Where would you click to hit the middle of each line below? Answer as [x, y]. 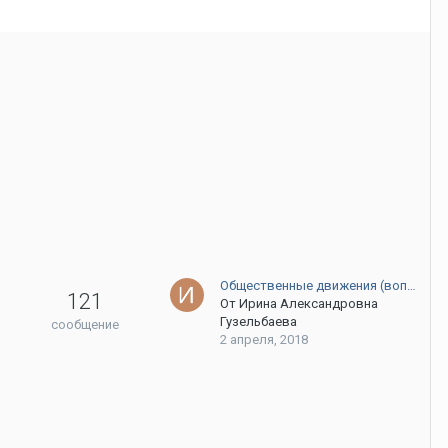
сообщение [85, 324]
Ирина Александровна [308, 303]
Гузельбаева [258, 321]
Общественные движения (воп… [318, 285]
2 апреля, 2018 [264, 339]
